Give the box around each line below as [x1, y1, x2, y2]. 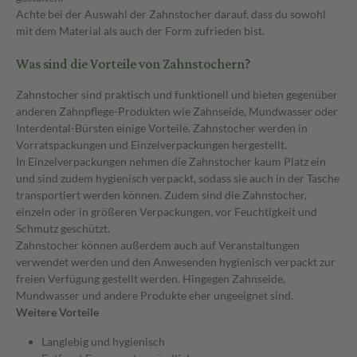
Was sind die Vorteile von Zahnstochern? [16, 51, 251, 77]
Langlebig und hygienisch [41, 334, 165, 348]
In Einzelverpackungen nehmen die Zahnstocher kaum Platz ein [16, 154, 326, 168]
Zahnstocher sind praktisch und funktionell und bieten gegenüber [16, 87, 338, 101]
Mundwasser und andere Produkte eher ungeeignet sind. [16, 288, 293, 302]
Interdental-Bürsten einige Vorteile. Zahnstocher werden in [16, 120, 308, 135]
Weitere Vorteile [16, 304, 99, 319]
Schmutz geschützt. [16, 221, 110, 235]
